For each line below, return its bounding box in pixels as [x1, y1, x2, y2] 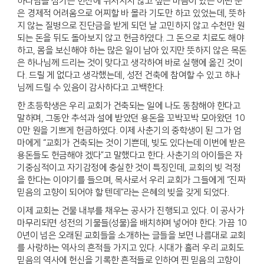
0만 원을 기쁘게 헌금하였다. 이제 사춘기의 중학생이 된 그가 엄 [17, 126, 241, 136]
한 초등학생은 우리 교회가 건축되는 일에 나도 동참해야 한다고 [17, 101, 240, 111]
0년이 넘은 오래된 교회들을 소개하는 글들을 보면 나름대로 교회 [17, 230, 246, 241]
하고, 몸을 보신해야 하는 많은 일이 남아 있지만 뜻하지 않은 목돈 [17, 45, 247, 56]
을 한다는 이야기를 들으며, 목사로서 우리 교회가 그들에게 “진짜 [17, 175, 245, 186]
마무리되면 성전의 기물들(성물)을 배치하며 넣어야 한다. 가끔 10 [17, 218, 247, 229]
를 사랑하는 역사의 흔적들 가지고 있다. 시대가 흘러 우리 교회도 [17, 243, 244, 253]
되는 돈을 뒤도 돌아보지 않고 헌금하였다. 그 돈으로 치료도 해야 [17, 33, 244, 44]
